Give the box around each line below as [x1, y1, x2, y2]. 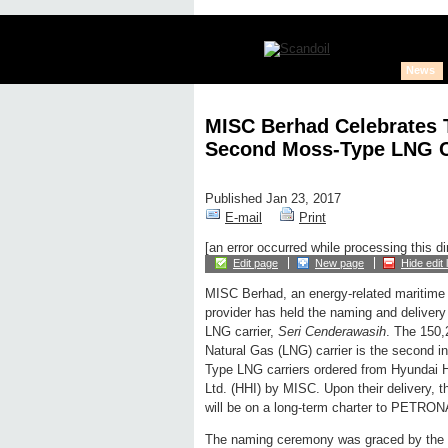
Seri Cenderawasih [278, 324, 386, 340]
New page [315, 257, 364, 270]
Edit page [233, 257, 278, 270]
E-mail [225, 210, 262, 226]
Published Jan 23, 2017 [205, 191, 341, 207]
